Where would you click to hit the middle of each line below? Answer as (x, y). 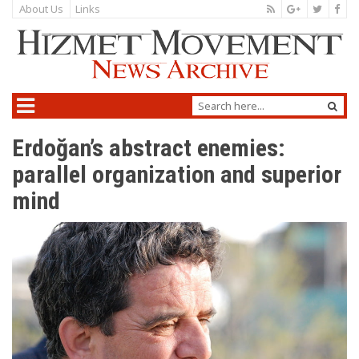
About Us (41, 9)
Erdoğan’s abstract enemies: (149, 148)
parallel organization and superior (177, 175)
